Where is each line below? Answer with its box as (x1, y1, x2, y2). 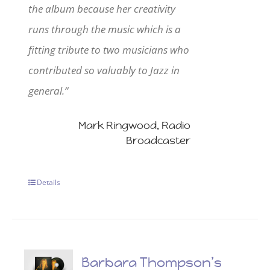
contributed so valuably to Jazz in (28, 63, 180, 77)
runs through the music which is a (28, 22, 181, 36)
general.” (28, 83, 69, 98)
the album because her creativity (28, 1, 176, 16)
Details (37, 177, 61, 188)
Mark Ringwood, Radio (78, 119, 190, 132)
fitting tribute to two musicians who (28, 42, 190, 57)
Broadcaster (125, 134, 190, 147)
